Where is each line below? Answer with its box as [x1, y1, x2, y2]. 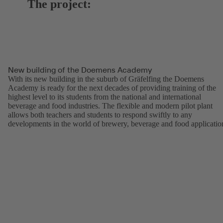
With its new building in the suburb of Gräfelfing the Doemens [8, 74, 204, 83]
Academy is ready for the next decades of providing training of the [8, 83, 216, 92]
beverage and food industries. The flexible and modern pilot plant [8, 101, 213, 110]
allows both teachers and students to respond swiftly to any [8, 110, 192, 119]
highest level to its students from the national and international [8, 92, 201, 101]
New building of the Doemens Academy [8, 64, 152, 75]
